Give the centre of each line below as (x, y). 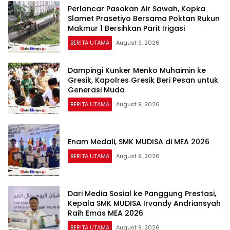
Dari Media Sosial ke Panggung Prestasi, (142, 193)
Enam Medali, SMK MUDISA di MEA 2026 (139, 141)
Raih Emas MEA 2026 (106, 213)
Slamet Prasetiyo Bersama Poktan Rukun (144, 18)
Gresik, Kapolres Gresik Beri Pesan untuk (143, 80)
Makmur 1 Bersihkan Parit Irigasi (126, 28)
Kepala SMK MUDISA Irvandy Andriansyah (144, 203)
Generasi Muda (96, 90)
